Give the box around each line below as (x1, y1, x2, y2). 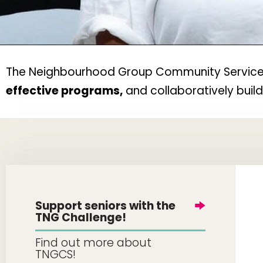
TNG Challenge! (35, 210, 126, 225)
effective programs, (6, 83, 123, 99)
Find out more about (35, 235, 151, 251)
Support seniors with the (35, 198, 176, 214)
